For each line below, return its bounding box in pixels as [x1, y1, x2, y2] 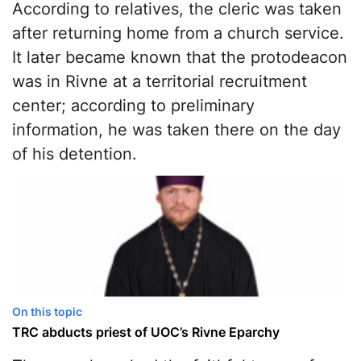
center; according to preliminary [12, 96, 255, 116]
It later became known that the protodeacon [12, 48, 347, 68]
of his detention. [12, 144, 137, 164]
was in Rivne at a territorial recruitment [12, 72, 307, 92]
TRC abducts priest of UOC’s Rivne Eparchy [12, 324, 280, 341]
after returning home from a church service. [12, 23, 344, 44]
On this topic [12, 305, 82, 319]
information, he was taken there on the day [12, 120, 341, 140]
